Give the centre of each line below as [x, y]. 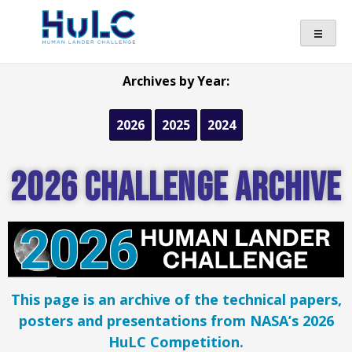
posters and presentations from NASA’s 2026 [176, 321]
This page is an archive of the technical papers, [176, 300]
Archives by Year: [176, 81]
